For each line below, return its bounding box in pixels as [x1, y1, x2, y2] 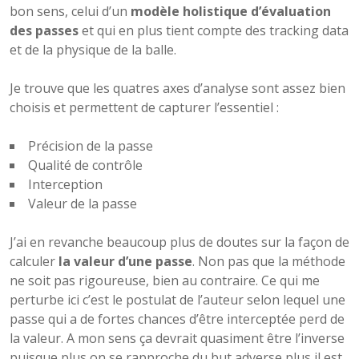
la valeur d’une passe [58, 252, 192, 270]
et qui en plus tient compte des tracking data [79, 21, 349, 39]
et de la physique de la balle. [10, 40, 176, 58]
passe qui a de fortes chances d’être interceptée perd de [10, 309, 345, 328]
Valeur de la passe [28, 194, 137, 212]
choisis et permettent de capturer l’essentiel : [10, 98, 279, 116]
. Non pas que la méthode [192, 252, 345, 270]
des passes [10, 21, 79, 39]
